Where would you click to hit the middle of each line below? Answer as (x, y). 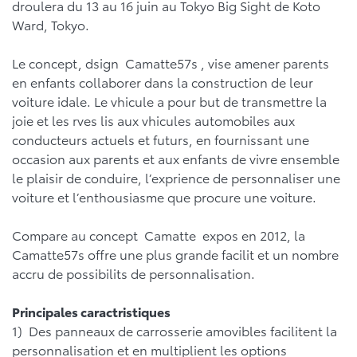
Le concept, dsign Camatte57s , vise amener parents (171, 62)
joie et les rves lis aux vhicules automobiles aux (153, 120)
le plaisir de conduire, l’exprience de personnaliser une (176, 177)
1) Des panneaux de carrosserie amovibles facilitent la (175, 330)
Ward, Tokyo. (51, 24)
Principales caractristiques (91, 311)
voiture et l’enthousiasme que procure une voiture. (164, 196)
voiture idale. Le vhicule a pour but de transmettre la (169, 100)
